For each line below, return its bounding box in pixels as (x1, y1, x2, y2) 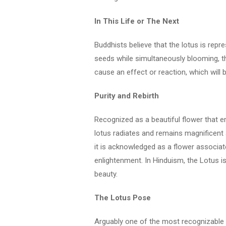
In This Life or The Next (94, 17, 179, 26)
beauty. (94, 169, 118, 179)
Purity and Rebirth (94, 91, 159, 100)
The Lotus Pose (94, 193, 151, 202)
